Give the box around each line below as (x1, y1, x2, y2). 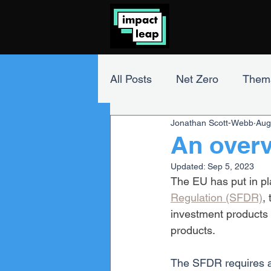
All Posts (110, 72, 152, 85)
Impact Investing (134, 120, 214, 134)
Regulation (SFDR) (171, 191, 263, 204)
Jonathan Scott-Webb (171, 117, 253, 128)
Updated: (171, 162, 207, 171)
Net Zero (176, 72, 218, 85)
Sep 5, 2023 (207, 162, 254, 171)
